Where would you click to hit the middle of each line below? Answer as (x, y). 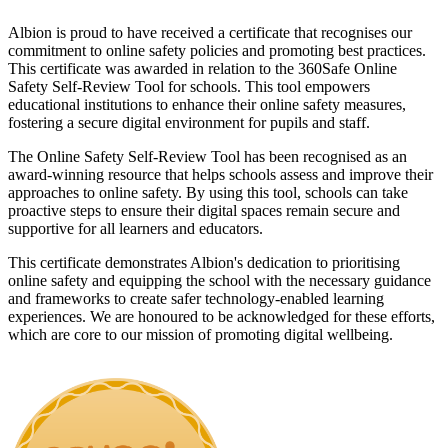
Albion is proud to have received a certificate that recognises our (210, 33)
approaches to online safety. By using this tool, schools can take (208, 193)
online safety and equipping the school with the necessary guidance (219, 281)
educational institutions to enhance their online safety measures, (207, 105)
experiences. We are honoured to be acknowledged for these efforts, (221, 317)
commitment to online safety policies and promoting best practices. (217, 51)
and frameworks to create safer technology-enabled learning (196, 299)
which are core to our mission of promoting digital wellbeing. (200, 335)
